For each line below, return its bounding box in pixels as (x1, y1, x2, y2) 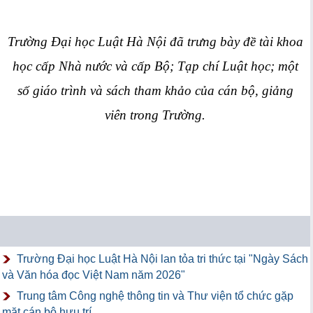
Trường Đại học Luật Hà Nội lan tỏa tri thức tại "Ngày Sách (17, 253, 308, 265)
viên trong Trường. (105, 108, 205, 122)
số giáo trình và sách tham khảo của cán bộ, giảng (17, 83, 293, 98)
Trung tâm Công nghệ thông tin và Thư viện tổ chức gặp (17, 290, 293, 302)
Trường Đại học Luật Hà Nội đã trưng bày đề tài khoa (7, 34, 303, 49)
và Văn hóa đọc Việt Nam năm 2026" (2, 269, 185, 281)
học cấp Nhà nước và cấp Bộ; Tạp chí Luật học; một (12, 59, 298, 73)
